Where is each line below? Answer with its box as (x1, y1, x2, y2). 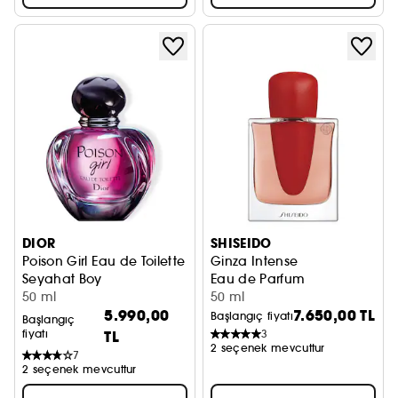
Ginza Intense (211, 253, 298, 269)
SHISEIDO (211, 235, 272, 252)
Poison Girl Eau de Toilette (22, 253, 186, 269)
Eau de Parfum (211, 271, 306, 287)
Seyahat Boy (22, 271, 102, 287)
